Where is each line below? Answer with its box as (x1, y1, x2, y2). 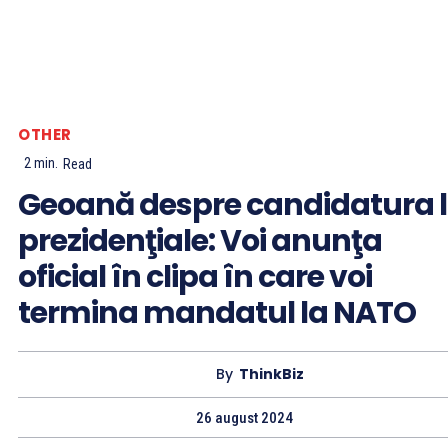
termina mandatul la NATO (18, 291, 416, 334)
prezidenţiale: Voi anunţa (18, 219, 382, 262)
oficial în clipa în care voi (18, 255, 372, 298)
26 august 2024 (195, 408, 293, 427)
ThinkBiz (239, 364, 304, 385)
